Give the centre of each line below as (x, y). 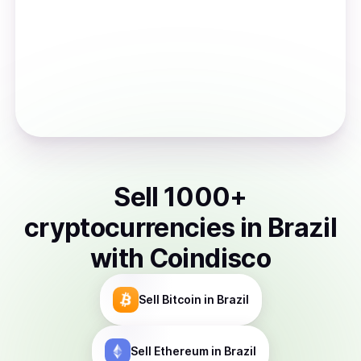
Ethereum (181, 351)
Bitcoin (181, 299)
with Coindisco (180, 258)
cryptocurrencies (129, 228)
